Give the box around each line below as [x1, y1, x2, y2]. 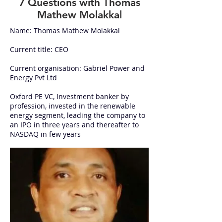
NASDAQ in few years [10, 129, 81, 139]
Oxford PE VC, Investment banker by [10, 92, 129, 101]
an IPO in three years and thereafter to [10, 120, 139, 129]
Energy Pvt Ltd [10, 73, 57, 82]
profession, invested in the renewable [10, 101, 135, 111]
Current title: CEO [10, 45, 68, 54]
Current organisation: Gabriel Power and [10, 63, 145, 73]
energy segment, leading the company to [10, 111, 145, 120]
